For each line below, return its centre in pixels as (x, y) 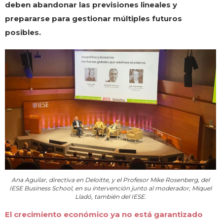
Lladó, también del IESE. (110, 197)
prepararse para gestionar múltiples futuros (93, 19)
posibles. (23, 33)
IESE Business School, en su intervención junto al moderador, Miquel (110, 188)
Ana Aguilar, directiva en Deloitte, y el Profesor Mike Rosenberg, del (110, 180)
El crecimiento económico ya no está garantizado (104, 215)
